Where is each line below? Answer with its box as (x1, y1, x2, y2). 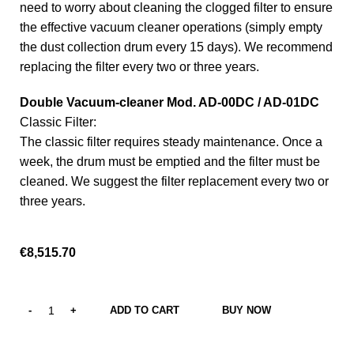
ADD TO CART (110, 304, 179, 317)
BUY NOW (222, 304, 271, 317)
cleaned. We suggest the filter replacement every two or (20, 175, 329, 189)
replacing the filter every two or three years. (20, 60, 259, 74)
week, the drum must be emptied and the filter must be (20, 155, 320, 169)
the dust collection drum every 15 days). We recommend (20, 40, 333, 55)
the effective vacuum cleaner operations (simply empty (20, 21, 322, 35)
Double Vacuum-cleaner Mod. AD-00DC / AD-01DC (20, 96, 319, 110)
